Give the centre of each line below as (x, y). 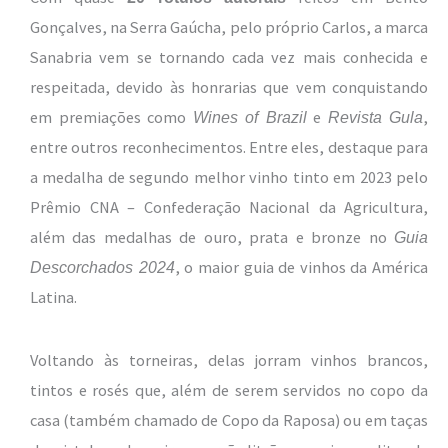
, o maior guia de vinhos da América (301, 267)
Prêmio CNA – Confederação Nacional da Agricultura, (229, 207)
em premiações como (111, 117)
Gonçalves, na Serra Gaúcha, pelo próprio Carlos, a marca (229, 27)
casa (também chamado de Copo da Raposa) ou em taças (229, 420)
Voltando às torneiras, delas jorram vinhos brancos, (229, 360)
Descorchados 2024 (102, 267)
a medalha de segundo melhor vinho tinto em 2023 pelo (229, 177)
